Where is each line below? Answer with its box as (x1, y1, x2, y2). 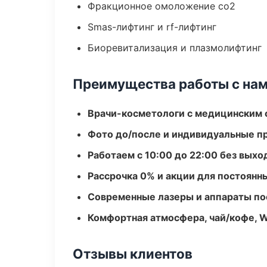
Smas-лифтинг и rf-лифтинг (88, 21, 216, 33)
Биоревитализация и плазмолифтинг (88, 42, 262, 54)
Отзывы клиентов (73, 246, 193, 262)
